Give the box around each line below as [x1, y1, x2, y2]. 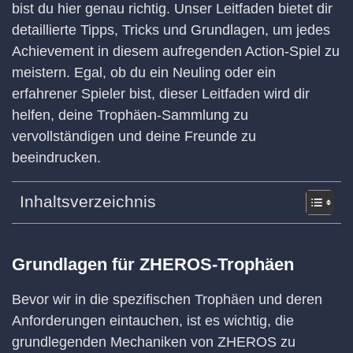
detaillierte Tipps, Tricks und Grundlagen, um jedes [12, 22, 330, 38]
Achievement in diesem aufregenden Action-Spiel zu [12, 43, 340, 59]
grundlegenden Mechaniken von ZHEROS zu [12, 333, 295, 350]
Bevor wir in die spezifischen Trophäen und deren [12, 291, 322, 307]
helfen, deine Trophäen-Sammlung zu [12, 107, 248, 123]
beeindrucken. [12, 150, 101, 165]
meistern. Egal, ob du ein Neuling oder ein [12, 65, 276, 80]
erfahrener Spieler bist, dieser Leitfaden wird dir [12, 86, 310, 102]
